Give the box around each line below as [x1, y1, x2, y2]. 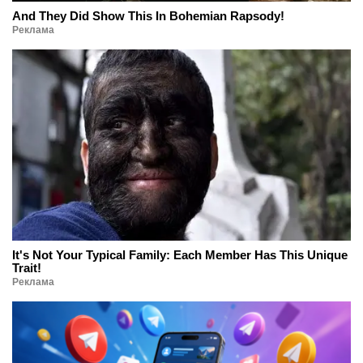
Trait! [12, 260, 41, 275]
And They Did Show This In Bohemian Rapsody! [12, 9, 284, 23]
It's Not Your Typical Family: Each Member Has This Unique [12, 247, 348, 262]
